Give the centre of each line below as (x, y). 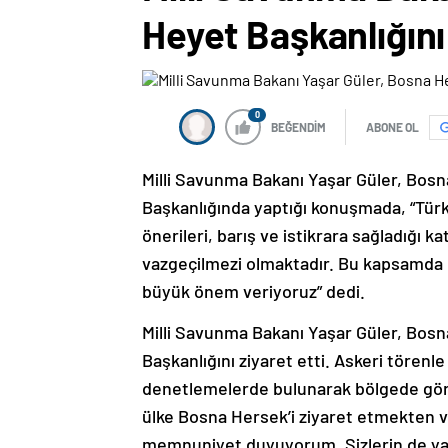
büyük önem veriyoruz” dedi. (253, 291)
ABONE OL (392, 127)
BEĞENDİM (298, 127)
